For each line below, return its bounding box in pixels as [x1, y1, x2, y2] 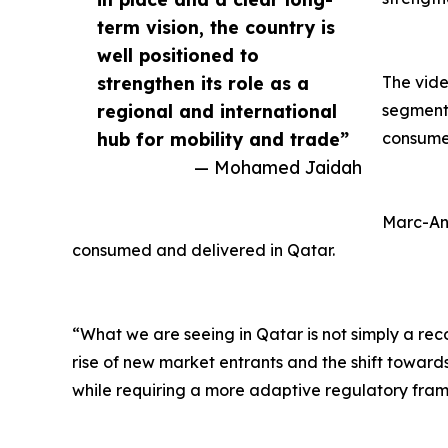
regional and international [97, 100, 337, 123]
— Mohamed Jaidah [194, 156, 362, 179]
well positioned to [97, 44, 259, 67]
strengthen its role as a [97, 72, 309, 95]
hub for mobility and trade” [97, 128, 349, 151]
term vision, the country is [97, 16, 335, 39]
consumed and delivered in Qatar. [72, 240, 335, 261]
